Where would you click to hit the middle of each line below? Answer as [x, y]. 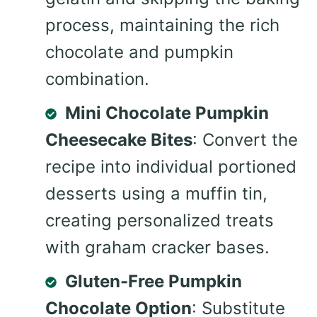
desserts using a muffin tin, [156, 193]
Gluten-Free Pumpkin [154, 281]
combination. [97, 79]
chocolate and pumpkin [139, 52]
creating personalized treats [160, 220]
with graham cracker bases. [157, 247]
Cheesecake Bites [119, 139]
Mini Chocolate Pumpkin [167, 113]
